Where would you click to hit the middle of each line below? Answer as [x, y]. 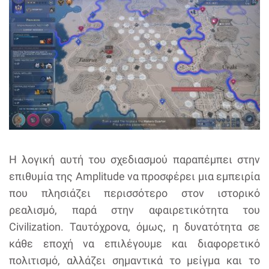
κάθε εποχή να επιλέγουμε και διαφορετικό [134, 243]
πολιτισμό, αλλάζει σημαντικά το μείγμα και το [134, 260]
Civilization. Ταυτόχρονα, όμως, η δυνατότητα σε [134, 226]
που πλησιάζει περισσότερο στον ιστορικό [134, 193]
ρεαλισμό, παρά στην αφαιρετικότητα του [134, 210]
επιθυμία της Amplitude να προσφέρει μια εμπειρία [134, 176]
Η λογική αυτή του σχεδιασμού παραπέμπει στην [134, 159]
